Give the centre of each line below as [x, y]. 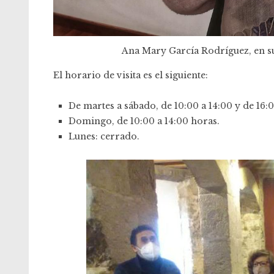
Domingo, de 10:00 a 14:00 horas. [144, 121]
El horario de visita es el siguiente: [131, 75]
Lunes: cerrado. [104, 136]
